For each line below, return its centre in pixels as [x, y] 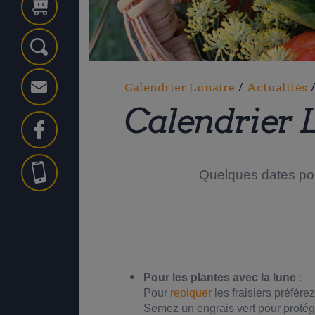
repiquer [191, 293]
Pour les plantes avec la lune [219, 278]
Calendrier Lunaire [179, 88]
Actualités [277, 88]
